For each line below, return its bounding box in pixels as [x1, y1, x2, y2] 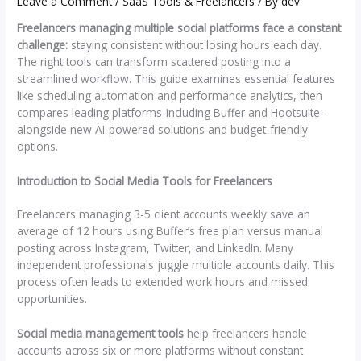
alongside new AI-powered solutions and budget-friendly [17, 122, 309, 138]
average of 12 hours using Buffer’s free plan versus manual [17, 223, 324, 239]
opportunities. [17, 291, 88, 307]
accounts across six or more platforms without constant [17, 342, 304, 359]
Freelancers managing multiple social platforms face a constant [17, 20, 342, 36]
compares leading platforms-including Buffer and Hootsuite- [17, 105, 325, 121]
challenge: [17, 37, 68, 53]
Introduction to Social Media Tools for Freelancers [17, 173, 273, 189]
